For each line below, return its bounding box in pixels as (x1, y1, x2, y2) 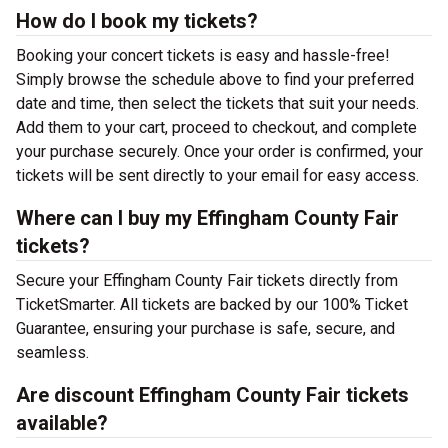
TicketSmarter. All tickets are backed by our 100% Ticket (16, 295, 408, 314)
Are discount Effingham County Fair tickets (16, 383, 409, 407)
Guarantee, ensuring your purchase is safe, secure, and (16, 319, 395, 338)
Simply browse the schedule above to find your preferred (16, 70, 414, 89)
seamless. (16, 343, 89, 362)
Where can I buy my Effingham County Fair (16, 206, 399, 230)
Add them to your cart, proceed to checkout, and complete (16, 118, 417, 137)
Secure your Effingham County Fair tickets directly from (16, 271, 398, 290)
